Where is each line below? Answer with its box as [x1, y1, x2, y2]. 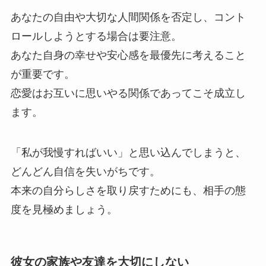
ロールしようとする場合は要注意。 [10, 30, 182, 43]
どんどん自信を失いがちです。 [10, 166, 160, 178]
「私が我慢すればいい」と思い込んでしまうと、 [10, 147, 246, 159]
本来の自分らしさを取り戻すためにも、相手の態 [10, 185, 246, 197]
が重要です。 [10, 68, 75, 81]
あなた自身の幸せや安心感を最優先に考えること [10, 49, 246, 62]
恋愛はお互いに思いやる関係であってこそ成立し [10, 87, 246, 100]
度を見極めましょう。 [10, 204, 118, 216]
